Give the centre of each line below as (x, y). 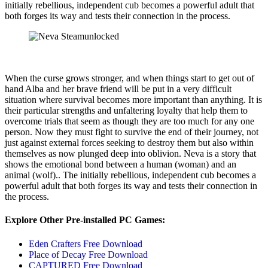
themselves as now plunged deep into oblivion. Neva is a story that (130, 154)
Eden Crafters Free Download (86, 243)
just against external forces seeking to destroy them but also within (129, 143)
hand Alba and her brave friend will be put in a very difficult (118, 89)
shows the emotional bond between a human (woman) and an (121, 165)
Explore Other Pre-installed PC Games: (85, 220)
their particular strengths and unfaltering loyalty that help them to (126, 111)
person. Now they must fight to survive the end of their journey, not (132, 132)
